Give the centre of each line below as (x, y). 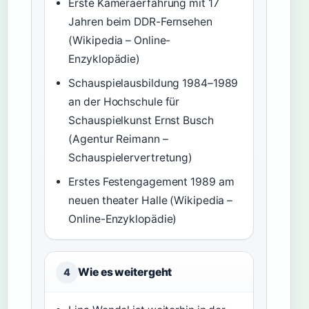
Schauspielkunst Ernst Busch (141, 120)
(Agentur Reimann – (118, 139)
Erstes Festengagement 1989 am (151, 182)
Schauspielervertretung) (131, 158)
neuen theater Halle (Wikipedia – (151, 200)
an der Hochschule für (124, 102)
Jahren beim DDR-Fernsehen (140, 22)
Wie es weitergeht (125, 272)
